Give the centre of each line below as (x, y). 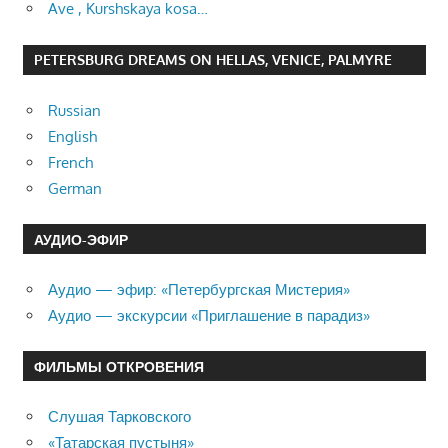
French (70, 162)
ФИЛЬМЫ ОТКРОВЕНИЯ (118, 366)
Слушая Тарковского (119, 416)
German (75, 188)
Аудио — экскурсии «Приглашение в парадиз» (209, 315)
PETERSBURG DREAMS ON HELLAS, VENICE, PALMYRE (212, 60)
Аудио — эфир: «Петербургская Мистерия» (199, 289)
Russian (74, 110)
